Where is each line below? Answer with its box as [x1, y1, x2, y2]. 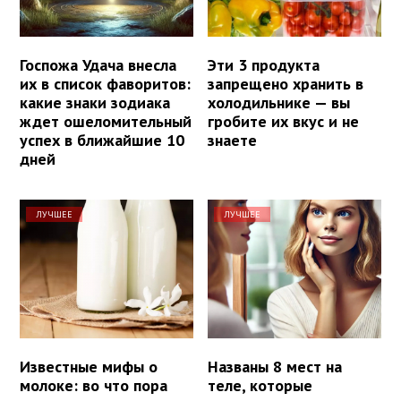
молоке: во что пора [20, 374, 167, 396]
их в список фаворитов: [20, 73, 191, 94]
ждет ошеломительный [20, 110, 192, 132]
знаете [208, 129, 258, 150]
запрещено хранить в [208, 73, 364, 94]
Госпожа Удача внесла [20, 54, 176, 75]
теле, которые [208, 374, 313, 396]
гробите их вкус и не [208, 110, 360, 132]
